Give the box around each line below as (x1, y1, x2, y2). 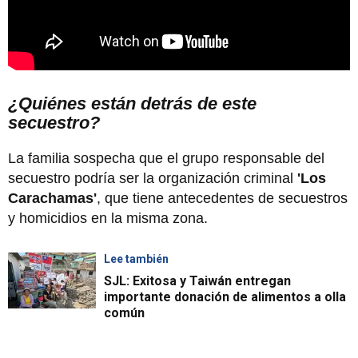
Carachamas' (8, 189, 97, 206)
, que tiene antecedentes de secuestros (97, 189, 348, 206)
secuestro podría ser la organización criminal (8, 169, 297, 186)
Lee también (104, 252, 169, 265)
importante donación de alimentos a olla (104, 288, 346, 304)
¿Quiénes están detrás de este (8, 93, 257, 113)
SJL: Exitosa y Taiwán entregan (104, 272, 291, 288)
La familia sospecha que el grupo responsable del (8, 149, 324, 166)
